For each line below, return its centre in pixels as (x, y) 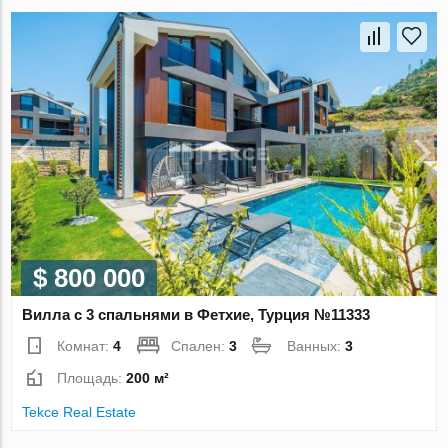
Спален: (200, 346)
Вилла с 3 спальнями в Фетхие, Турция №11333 (196, 315)
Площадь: (92, 378)
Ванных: (316, 346)
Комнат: (85, 346)
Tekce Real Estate (79, 412)
